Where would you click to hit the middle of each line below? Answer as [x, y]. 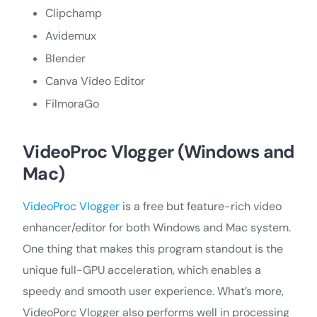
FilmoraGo [72, 103]
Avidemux [71, 35]
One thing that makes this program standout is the [153, 248]
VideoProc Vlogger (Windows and [158, 151]
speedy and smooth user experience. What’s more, [153, 291]
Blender [65, 58]
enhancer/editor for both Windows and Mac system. [157, 227]
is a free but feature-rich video [201, 206]
